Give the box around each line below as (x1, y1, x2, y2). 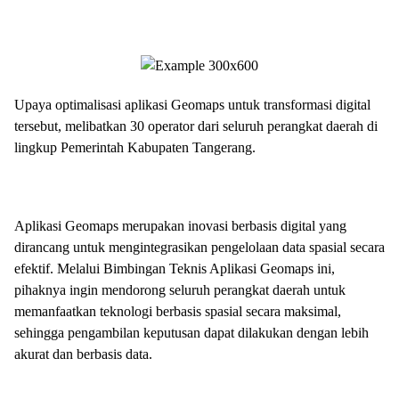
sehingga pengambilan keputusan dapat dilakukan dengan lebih (14, 324, 369, 340)
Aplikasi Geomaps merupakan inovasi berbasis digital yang (14, 217, 346, 233)
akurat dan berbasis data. (14, 346, 152, 362)
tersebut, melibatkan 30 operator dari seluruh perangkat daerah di (14, 118, 378, 134)
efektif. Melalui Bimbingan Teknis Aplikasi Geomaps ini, (14, 260, 335, 276)
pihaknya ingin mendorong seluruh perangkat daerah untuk (14, 281, 346, 297)
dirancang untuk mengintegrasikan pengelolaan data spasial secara (14, 239, 385, 255)
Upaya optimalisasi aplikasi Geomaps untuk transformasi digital (14, 96, 370, 112)
